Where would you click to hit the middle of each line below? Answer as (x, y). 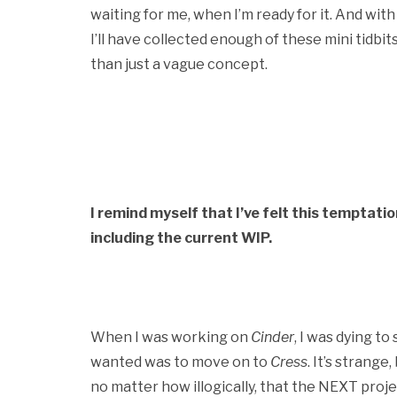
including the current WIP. (181, 238)
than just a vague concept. (179, 64)
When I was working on (171, 337)
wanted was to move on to (180, 362)
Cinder (272, 337)
